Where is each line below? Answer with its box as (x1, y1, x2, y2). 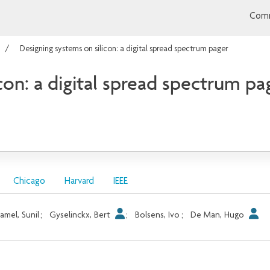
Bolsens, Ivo (135, 210, 180, 220)
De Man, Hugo (190, 210, 246, 220)
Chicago (13, 177, 45, 187)
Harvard (64, 177, 94, 187)
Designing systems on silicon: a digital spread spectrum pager (20, 45, 228, 54)
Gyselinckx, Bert (49, 210, 113, 220)
